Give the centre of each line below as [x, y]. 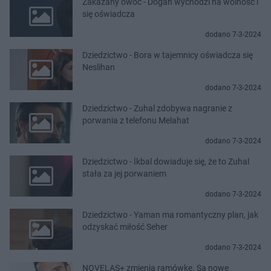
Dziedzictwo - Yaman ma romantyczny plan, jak [170, 215]
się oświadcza [109, 14]
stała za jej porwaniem [124, 174]
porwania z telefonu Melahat [136, 121]
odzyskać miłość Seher [125, 227]
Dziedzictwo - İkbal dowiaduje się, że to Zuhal [166, 162]
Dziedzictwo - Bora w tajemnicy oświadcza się [168, 55]
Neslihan [99, 67]
